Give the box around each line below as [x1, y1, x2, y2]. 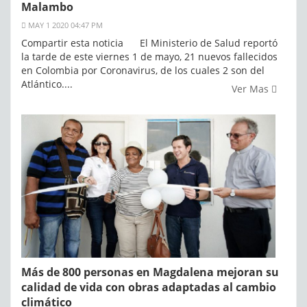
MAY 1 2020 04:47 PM [26, 19, 103, 30]
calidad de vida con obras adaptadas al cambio [21, 279, 276, 295]
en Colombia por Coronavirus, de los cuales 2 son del [21, 63, 265, 77]
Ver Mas [232, 82, 271, 95]
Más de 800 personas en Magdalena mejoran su [21, 264, 279, 280]
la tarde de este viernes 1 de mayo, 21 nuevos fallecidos [21, 49, 278, 63]
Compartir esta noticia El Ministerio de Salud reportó [21, 36, 278, 49]
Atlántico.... [21, 77, 73, 90]
